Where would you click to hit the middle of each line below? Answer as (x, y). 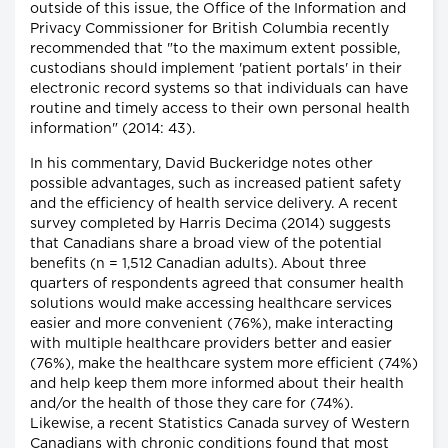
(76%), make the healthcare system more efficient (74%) (224, 364)
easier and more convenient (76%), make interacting (211, 324)
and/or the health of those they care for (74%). (191, 404)
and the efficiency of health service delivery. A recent (214, 204)
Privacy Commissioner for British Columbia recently (209, 29)
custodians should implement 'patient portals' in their (216, 69)
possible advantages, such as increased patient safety (215, 184)
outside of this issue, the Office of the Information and (218, 9)
